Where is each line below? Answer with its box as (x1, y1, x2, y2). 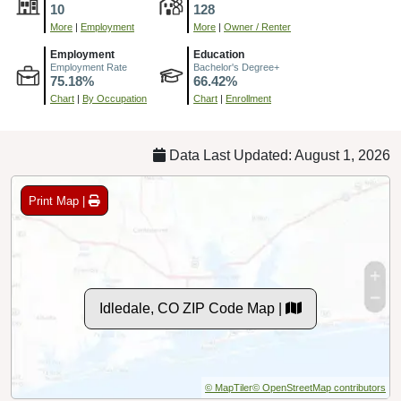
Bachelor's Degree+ (193, 62, 279, 73)
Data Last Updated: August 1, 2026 (166, 148, 390, 164)
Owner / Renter (224, 21, 291, 33)
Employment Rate (50, 62, 127, 73)
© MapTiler (205, 382, 252, 394)
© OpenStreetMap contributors (252, 382, 386, 394)
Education (193, 48, 244, 62)
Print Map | (29, 193, 89, 208)
